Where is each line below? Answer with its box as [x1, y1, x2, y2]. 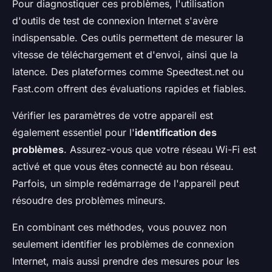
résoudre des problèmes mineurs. [12, 194, 166, 207]
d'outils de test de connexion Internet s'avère [12, 15, 218, 27]
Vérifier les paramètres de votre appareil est [12, 109, 213, 122]
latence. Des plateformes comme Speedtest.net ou [12, 66, 243, 78]
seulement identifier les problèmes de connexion [12, 238, 234, 251]
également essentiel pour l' [12, 126, 135, 139]
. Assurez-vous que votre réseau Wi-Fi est [64, 143, 256, 156]
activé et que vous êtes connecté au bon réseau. [12, 160, 234, 173]
